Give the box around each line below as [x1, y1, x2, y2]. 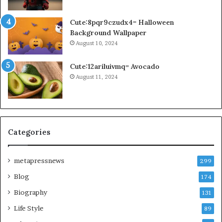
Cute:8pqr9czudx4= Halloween [70, 17, 174, 27]
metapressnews [14, 156, 64, 165]
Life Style [14, 204, 44, 212]
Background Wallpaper [70, 28, 147, 37]
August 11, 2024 [76, 73, 117, 80]
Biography [14, 188, 47, 196]
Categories [8, 127, 51, 137]
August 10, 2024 [76, 39, 117, 47]
